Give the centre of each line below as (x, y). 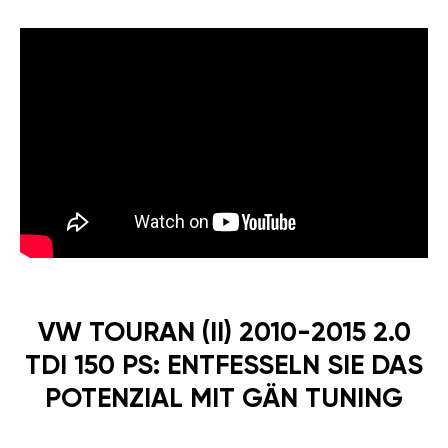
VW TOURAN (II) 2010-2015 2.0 (224, 334)
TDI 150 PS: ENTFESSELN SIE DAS (224, 367)
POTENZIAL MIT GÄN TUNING (224, 400)
